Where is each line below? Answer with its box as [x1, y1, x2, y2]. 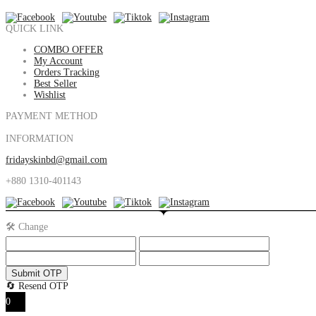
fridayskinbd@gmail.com [6, 154, 107, 165]
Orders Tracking [34, 66, 99, 78]
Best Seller [34, 78, 77, 89]
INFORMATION [6, 133, 73, 144]
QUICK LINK [6, 23, 63, 34]
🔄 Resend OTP [6, 280, 68, 291]
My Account [34, 55, 83, 66]
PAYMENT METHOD [6, 110, 97, 121]
